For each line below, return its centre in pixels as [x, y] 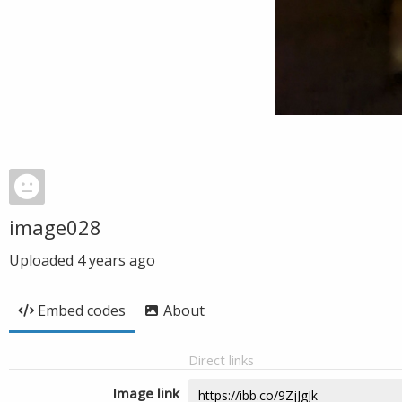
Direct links [221, 360]
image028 [55, 227]
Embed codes [82, 310]
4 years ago [116, 260]
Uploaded [43, 260]
